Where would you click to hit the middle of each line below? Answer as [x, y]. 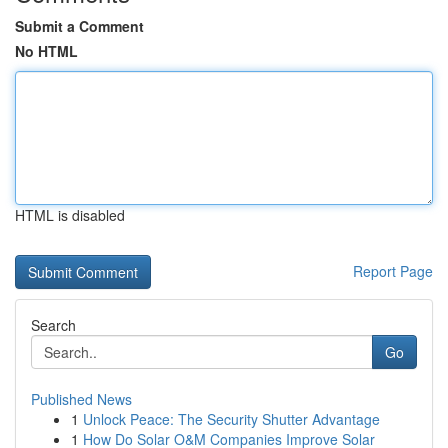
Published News [81, 399]
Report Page [393, 271]
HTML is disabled [70, 215]
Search [53, 325]
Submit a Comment [79, 26]
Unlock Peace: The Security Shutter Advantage [231, 419]
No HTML [46, 51]
